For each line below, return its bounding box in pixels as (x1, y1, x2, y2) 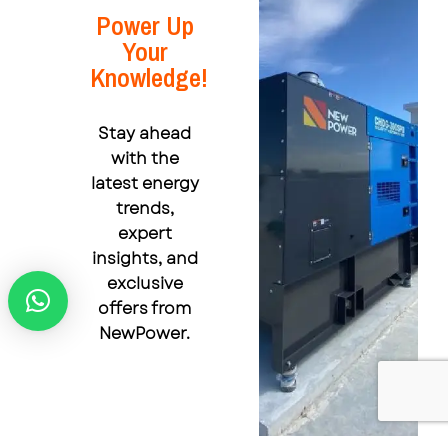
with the (110, 147, 179, 171)
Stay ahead (98, 122, 192, 146)
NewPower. (99, 322, 191, 346)
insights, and (91, 247, 198, 271)
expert (117, 222, 172, 246)
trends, (115, 197, 174, 221)
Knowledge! (90, 60, 208, 96)
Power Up (95, 8, 194, 44)
